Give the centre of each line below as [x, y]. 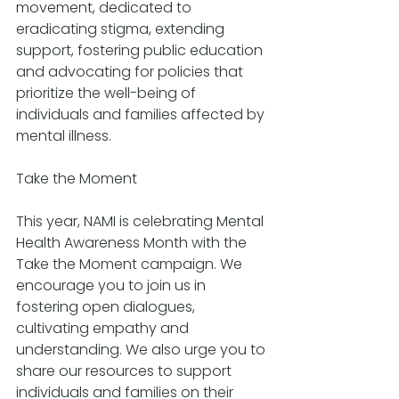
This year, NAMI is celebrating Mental [142, 222]
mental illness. [64, 136]
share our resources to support [126, 371]
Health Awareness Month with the [133, 243]
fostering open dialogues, [107, 307]
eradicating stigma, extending [122, 29]
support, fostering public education [141, 51]
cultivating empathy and [104, 329]
